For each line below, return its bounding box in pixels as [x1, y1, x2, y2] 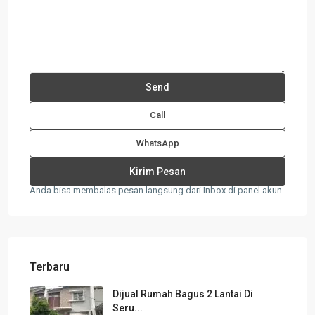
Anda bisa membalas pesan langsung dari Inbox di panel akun [30, 184, 282, 195]
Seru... [112, 302, 143, 314]
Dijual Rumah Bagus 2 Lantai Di [112, 288, 253, 300]
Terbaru [30, 259, 70, 274]
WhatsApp [136, 137, 179, 148]
